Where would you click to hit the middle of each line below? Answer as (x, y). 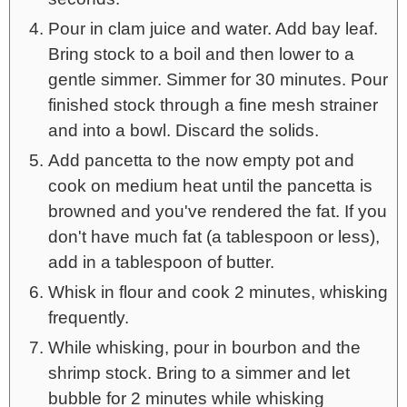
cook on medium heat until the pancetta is (210, 186)
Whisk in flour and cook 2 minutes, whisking (218, 293)
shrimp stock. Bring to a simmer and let (199, 373)
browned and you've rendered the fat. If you (218, 212)
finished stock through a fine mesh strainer (213, 105)
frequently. (89, 318)
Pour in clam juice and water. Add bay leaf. (213, 29)
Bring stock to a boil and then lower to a (201, 55)
